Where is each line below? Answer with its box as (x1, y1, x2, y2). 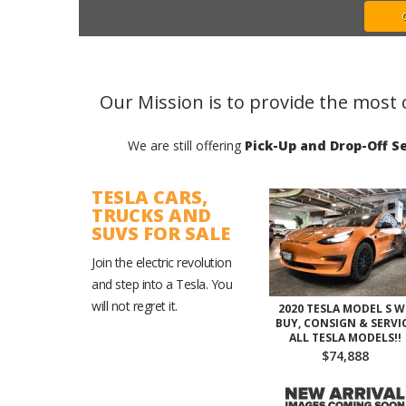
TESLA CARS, (92, 185, 208, 209)
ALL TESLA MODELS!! (288, 330, 401, 345)
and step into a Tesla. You (92, 275, 232, 293)
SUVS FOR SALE (92, 221, 230, 246)
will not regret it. (92, 297, 178, 314)
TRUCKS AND (92, 203, 211, 227)
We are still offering (127, 137, 245, 154)
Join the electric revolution (92, 254, 231, 271)
